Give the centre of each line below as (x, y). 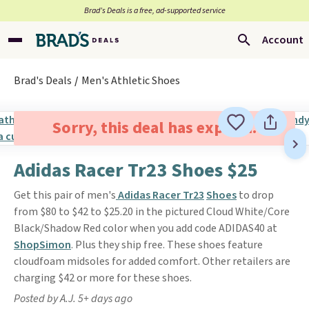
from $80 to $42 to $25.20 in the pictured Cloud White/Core (152, 212)
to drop (255, 195)
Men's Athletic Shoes (131, 81)
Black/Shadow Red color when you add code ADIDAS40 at (146, 228)
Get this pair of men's (65, 195)
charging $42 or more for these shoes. (103, 278)
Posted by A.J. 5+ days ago (73, 299)
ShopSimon (42, 245)
